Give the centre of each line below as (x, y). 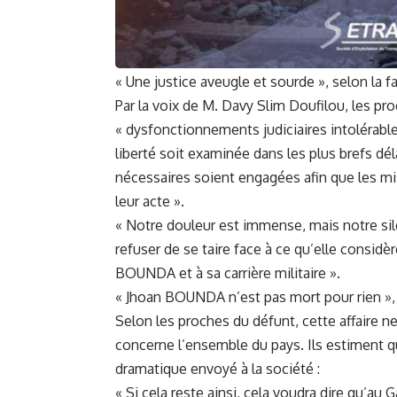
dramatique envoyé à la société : (218, 368)
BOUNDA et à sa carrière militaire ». (228, 272)
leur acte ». (150, 201)
